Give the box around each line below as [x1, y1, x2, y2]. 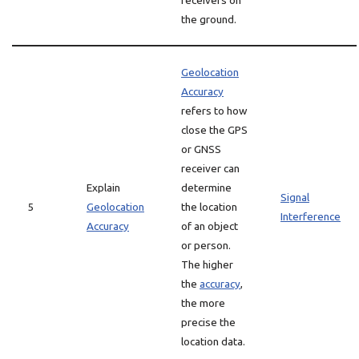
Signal [280, 191, 309, 204]
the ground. [181, 13, 236, 26]
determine [181, 181, 232, 194]
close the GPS [181, 123, 248, 136]
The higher [181, 258, 233, 271]
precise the [181, 316, 236, 329]
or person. [181, 239, 231, 252]
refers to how [181, 104, 247, 117]
